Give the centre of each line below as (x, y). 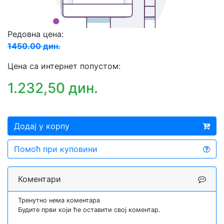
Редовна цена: (35, 34)
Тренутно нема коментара (59, 200)
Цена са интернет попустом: (64, 66)
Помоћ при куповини (56, 149)
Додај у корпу (42, 126)
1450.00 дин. (34, 46)
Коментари (39, 179)
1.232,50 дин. (53, 88)
